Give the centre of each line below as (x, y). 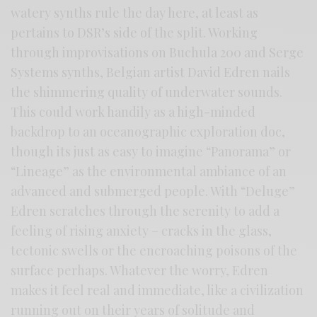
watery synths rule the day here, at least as (135, 13)
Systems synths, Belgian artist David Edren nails (151, 73)
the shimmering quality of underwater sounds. (147, 92)
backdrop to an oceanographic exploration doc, (148, 132)
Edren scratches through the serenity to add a (145, 211)
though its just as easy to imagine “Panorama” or (151, 152)
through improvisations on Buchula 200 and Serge (157, 53)
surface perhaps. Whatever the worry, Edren (140, 271)
